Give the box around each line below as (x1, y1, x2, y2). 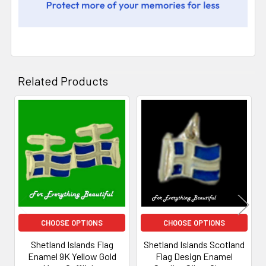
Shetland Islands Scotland (144, 239, 245, 251)
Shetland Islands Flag (30, 239, 113, 251)
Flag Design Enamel (156, 251, 233, 262)
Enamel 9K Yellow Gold (27, 251, 116, 262)
